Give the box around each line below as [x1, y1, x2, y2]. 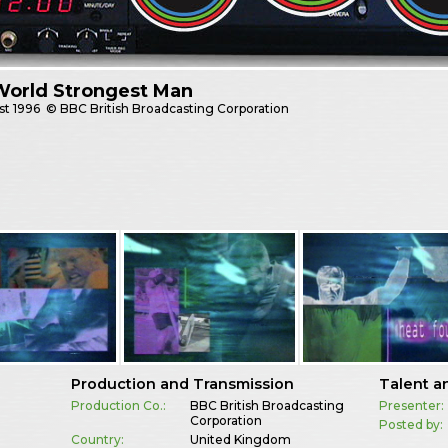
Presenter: [379, 397, 445, 413]
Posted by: [379, 416, 444, 432]
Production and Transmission [70, 374, 294, 393]
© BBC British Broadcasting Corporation [43, 101, 290, 117]
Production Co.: [70, 397, 166, 413]
